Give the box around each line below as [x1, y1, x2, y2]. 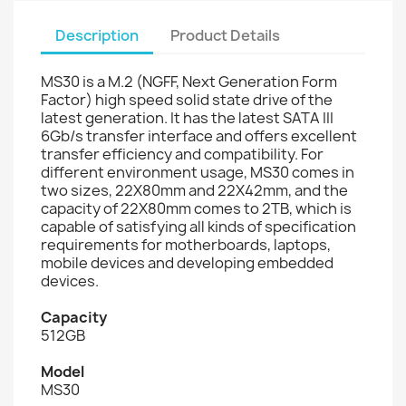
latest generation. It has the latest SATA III [41, 107, 333, 128]
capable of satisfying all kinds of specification [41, 216, 356, 237]
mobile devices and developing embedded [41, 252, 333, 273]
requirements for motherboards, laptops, [41, 234, 331, 255]
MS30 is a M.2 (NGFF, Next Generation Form [41, 71, 337, 92]
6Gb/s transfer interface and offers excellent [41, 125, 357, 146]
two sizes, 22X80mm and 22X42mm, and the [41, 179, 348, 200]
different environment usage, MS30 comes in [41, 161, 354, 182]
